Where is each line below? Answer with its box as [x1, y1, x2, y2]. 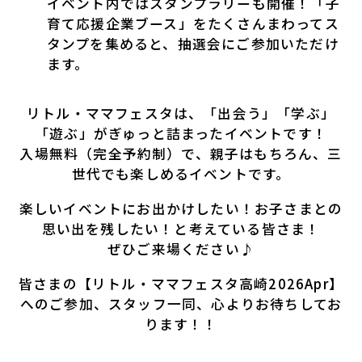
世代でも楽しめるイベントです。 [71, 163, 291, 183]
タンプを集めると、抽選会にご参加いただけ [46, 33, 339, 53]
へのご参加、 [19, 293, 109, 314]
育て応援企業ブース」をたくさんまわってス [46, 13, 339, 33]
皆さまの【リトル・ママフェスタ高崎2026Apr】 [19, 273, 343, 293]
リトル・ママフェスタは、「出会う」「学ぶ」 [26, 103, 336, 123]
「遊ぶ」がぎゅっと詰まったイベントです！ [35, 123, 327, 143]
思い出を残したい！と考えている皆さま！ [41, 218, 321, 238]
